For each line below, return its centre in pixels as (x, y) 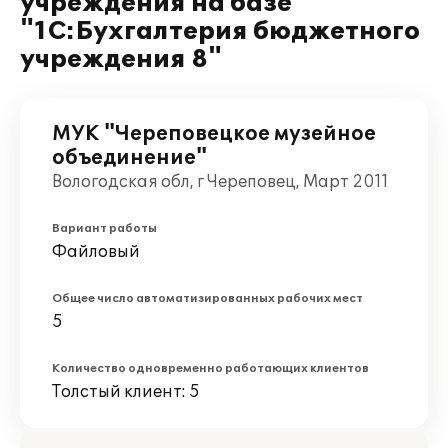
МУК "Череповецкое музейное (214, 134)
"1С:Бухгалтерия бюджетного (220, 31)
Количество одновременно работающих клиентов (210, 368)
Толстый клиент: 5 (126, 392)
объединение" (129, 158)
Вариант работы (104, 228)
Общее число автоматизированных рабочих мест (207, 298)
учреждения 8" (121, 59)
